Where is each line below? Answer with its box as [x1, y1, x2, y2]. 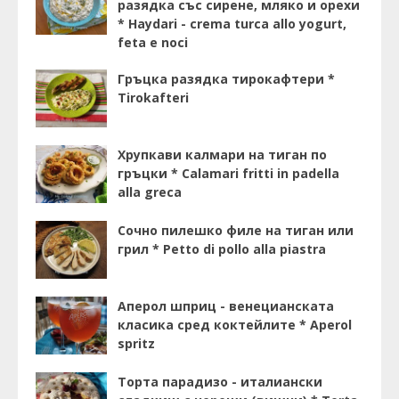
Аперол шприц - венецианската [118, 297, 334, 315]
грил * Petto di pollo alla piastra [118, 240, 326, 258]
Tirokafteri [118, 89, 189, 107]
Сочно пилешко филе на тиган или [118, 222, 354, 240]
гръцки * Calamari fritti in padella [118, 165, 339, 183]
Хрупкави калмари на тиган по [118, 146, 327, 164]
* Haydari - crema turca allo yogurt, [118, 15, 346, 33]
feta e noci [118, 34, 188, 52]
